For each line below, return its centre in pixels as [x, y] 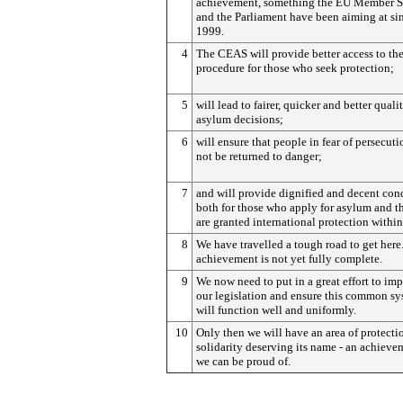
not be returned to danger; [259, 156]
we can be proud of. [243, 361]
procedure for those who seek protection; [295, 68]
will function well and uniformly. [276, 310]
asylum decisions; [240, 119]
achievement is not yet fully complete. [289, 259]
